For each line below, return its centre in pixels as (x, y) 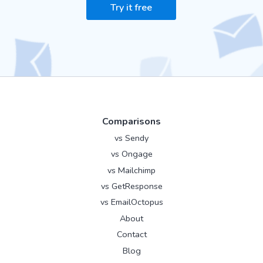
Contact (131, 235)
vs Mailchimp (131, 170)
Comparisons (131, 121)
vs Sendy (131, 138)
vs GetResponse (131, 186)
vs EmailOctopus (131, 202)
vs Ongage (131, 154)
